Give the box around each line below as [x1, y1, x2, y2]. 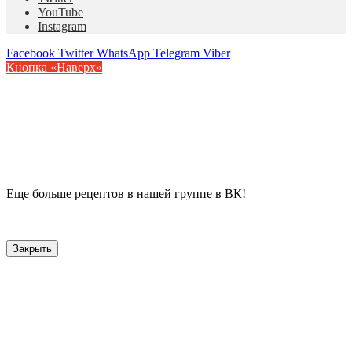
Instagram [38, 19, 86, 33]
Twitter [58, 46, 93, 60]
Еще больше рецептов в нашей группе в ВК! [6, 186, 246, 200]
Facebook [6, 46, 55, 60]
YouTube [38, 5, 83, 19]
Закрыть [13, 242, 52, 255]
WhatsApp [97, 46, 150, 60]
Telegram [153, 46, 200, 60]
